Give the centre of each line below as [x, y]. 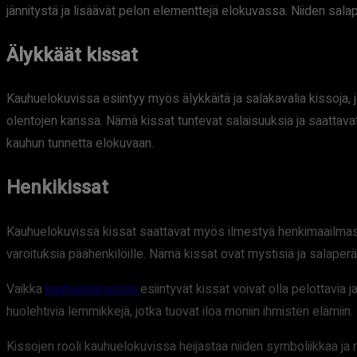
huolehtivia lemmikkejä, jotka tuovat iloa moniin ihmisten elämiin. [180, 312]
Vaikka [26, 290]
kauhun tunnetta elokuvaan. [80, 144]
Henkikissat [57, 188]
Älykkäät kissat [72, 55]
